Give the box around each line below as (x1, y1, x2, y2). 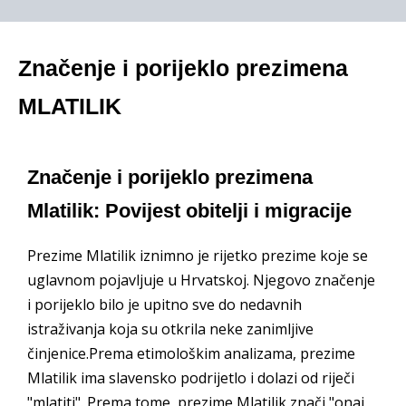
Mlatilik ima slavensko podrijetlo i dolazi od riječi (27, 368, 354, 388)
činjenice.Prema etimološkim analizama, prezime (27, 343, 355, 363)
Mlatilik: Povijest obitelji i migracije (27, 198, 352, 222)
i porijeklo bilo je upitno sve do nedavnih (27, 295, 302, 314)
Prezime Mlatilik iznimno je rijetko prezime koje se (27, 246, 368, 266)
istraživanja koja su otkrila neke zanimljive (27, 319, 314, 339)
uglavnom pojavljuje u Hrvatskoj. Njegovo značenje (27, 270, 375, 290)
